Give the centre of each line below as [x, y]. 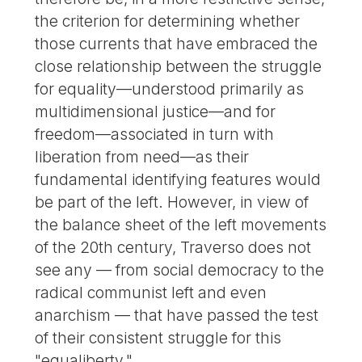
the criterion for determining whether [168, 21]
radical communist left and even [151, 292]
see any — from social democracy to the [180, 269]
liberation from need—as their [142, 156]
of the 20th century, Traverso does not [173, 247]
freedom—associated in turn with [155, 134]
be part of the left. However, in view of [172, 202]
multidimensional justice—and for [156, 111]
